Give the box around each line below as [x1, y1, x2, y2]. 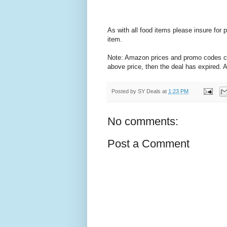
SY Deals [138, 88, 161, 94]
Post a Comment [107, 137, 190, 150]
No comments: [107, 115, 178, 128]
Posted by [111, 88, 138, 94]
